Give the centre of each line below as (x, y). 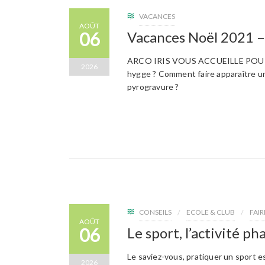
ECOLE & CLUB (211, 212)
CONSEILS (155, 212)
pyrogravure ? (153, 86)
